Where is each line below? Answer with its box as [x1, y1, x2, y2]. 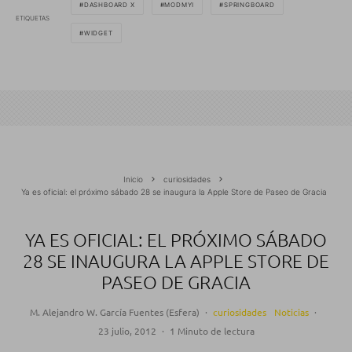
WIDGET [83, 28, 113, 37]
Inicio [123, 174, 143, 184]
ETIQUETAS [16, 14, 49, 23]
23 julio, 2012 [97, 324, 156, 337]
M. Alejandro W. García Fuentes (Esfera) [30, 305, 200, 318]
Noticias [274, 305, 309, 318]
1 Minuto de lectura [169, 324, 255, 337]
